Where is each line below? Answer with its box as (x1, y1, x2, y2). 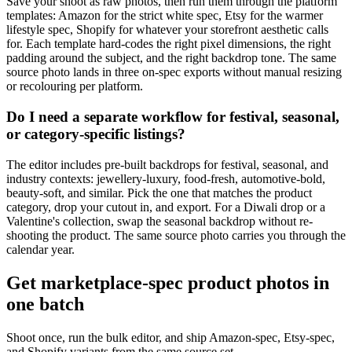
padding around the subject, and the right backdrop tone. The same (6, 51, 336, 65)
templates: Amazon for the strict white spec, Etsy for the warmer (6, 9, 323, 23)
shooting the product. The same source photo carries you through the (6, 228, 346, 242)
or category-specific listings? (6, 126, 185, 143)
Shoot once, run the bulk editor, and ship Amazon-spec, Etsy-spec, (6, 330, 335, 344)
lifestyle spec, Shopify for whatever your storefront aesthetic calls (6, 23, 328, 37)
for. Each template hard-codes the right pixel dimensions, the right (6, 37, 331, 51)
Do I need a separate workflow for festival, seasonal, (6, 108, 339, 126)
